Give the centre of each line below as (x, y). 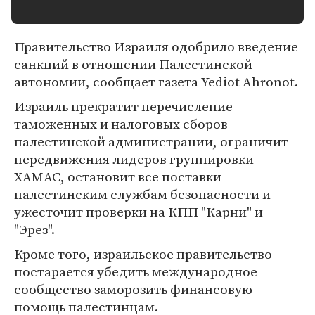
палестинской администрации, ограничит (151, 141)
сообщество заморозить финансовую (133, 289)
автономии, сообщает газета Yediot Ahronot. (156, 82)
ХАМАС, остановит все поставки (118, 176)
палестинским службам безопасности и (142, 194)
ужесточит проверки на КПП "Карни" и (139, 212)
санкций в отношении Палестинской (133, 64)
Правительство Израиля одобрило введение (156, 46)
